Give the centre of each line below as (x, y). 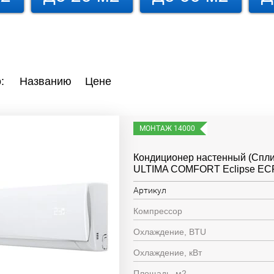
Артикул (150, 190)
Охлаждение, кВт (168, 253)
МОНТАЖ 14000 (168, 128)
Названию (46, 81)
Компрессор (158, 211)
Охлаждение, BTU (170, 232)
